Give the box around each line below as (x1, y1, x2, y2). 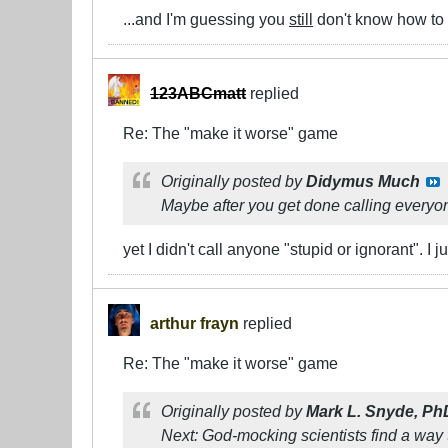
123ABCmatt (150, 84, 246, 103)
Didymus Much (306, 172, 420, 191)
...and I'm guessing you (123, 10, 289, 29)
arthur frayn (150, 314, 239, 333)
